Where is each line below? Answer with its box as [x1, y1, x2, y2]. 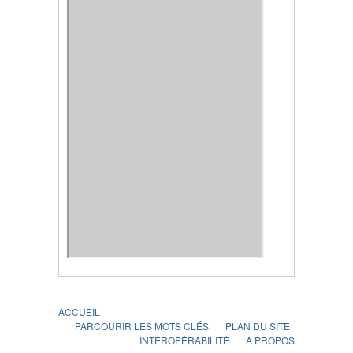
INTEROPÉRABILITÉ [139, 333, 229, 347]
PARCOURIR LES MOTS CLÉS [75, 318, 209, 333]
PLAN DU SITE [225, 318, 290, 333]
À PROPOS [246, 333, 295, 347]
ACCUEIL [58, 304, 100, 318]
